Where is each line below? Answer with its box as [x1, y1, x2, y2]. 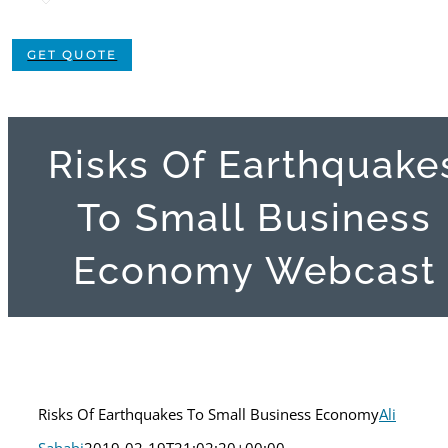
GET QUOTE [27, 47, 118, 62]
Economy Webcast [72, 247, 436, 293]
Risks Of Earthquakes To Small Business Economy [38, 404, 379, 424]
